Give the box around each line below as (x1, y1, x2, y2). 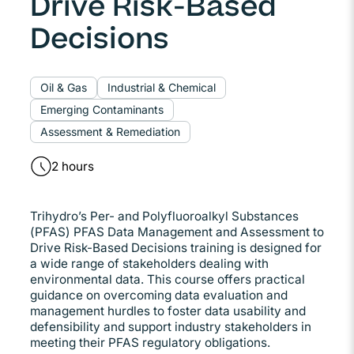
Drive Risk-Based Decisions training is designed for (30, 239, 322, 255)
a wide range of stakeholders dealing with (30, 255, 269, 271)
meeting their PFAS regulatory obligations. (30, 334, 270, 350)
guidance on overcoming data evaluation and (30, 287, 288, 303)
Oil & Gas (40, 80, 87, 94)
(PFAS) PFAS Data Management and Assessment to (30, 224, 324, 239)
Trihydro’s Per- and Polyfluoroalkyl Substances (30, 208, 299, 224)
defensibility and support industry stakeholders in (30, 318, 311, 334)
